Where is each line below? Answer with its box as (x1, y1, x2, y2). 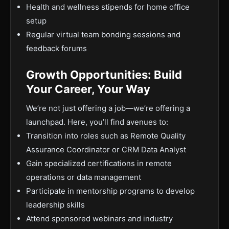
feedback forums (26, 43, 87, 53)
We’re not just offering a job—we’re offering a (26, 103, 190, 113)
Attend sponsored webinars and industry (26, 214, 173, 223)
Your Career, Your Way (26, 82, 150, 96)
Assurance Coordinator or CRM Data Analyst (26, 145, 186, 154)
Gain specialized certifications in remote (26, 158, 172, 168)
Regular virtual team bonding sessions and (26, 30, 180, 39)
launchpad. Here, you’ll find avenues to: (26, 117, 168, 127)
